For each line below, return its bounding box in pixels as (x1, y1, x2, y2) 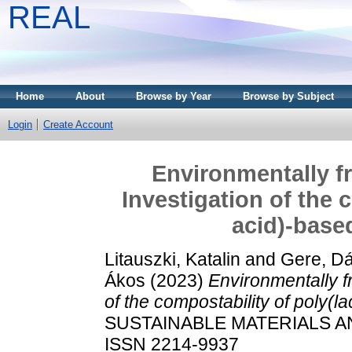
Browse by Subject (243, 90, 334, 102)
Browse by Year (136, 90, 211, 102)
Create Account (43, 119, 113, 130)
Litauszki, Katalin (104, 248, 240, 269)
